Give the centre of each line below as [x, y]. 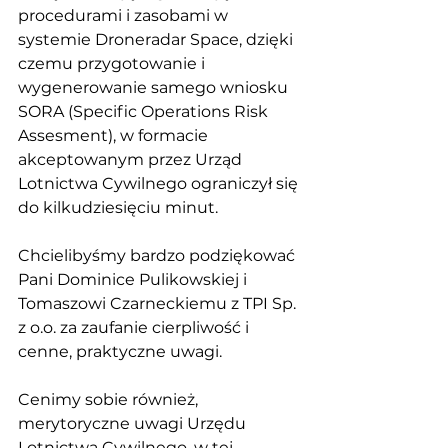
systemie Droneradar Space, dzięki [157, 39]
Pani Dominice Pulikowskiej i [134, 279]
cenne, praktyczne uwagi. [122, 351]
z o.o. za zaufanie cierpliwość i [135, 327]
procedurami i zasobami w [125, 15]
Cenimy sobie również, [110, 399]
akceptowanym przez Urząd [132, 159]
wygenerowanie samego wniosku [155, 87]
